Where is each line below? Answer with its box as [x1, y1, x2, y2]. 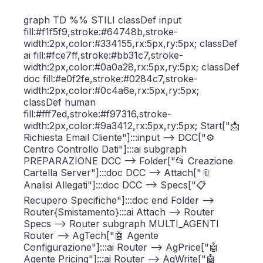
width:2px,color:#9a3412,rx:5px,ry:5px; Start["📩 [23, 119, 240, 131]
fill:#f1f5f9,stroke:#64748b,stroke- [23, 25, 178, 38]
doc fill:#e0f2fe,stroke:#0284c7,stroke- [23, 72, 198, 85]
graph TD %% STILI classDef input [23, 14, 181, 26]
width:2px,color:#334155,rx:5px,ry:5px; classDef [23, 37, 238, 49]
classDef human [23, 96, 96, 108]
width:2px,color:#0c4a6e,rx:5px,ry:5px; [23, 84, 199, 96]
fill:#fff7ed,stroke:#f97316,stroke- [23, 107, 171, 120]
